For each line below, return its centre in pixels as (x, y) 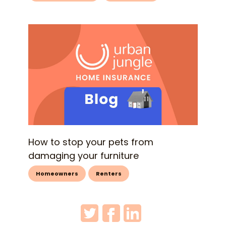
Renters (109, 174)
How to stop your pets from (91, 142)
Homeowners (57, 174)
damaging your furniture (83, 156)
